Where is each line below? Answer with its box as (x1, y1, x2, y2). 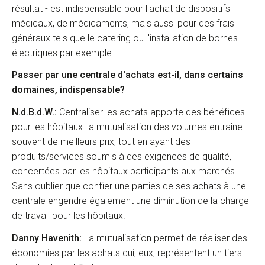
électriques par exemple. (12, 47, 114, 59)
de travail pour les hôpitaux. (12, 210, 125, 222)
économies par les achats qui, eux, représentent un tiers (12, 247, 242, 259)
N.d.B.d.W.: (12, 106, 57, 118)
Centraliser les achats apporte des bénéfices (57, 106, 245, 118)
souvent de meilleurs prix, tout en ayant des (12, 136, 190, 148)
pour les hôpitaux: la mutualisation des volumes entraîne (12, 121, 243, 133)
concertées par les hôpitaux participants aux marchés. (12, 166, 237, 177)
